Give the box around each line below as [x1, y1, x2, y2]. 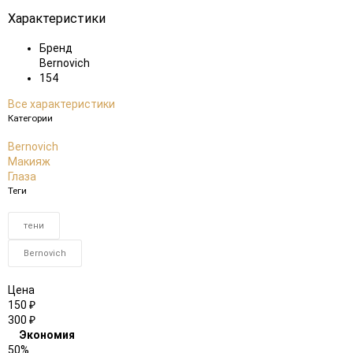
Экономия [19, 329, 75, 342]
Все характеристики [8, 97, 115, 110]
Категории [8, 112, 53, 124]
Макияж [8, 154, 50, 168]
